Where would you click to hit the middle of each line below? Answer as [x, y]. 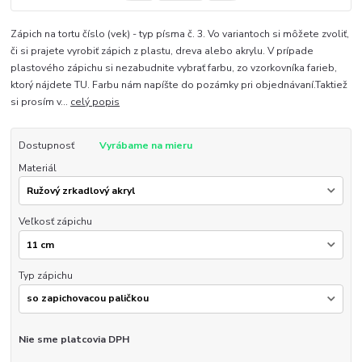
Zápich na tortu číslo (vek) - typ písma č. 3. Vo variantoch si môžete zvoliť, [180, 34]
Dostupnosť [46, 145]
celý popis [95, 101]
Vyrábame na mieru [145, 145]
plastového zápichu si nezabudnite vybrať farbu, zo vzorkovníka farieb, [174, 67]
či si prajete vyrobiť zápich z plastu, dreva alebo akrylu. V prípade [162, 51]
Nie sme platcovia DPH [74, 339]
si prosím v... [41, 101]
